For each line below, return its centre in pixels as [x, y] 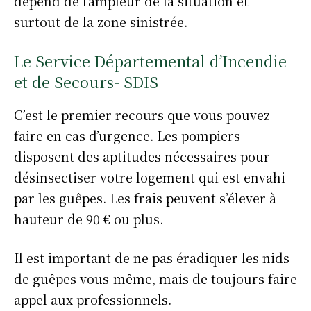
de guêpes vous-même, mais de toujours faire [155, 278]
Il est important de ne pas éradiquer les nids [152, 258]
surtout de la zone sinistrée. [101, 22]
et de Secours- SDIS [86, 82]
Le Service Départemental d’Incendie [150, 61]
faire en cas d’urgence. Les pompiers [127, 135]
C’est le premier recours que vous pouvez [142, 115]
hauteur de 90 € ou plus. [89, 219]
